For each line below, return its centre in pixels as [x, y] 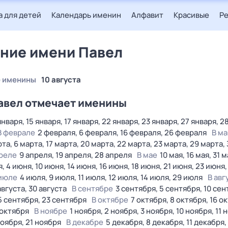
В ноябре [51, 211]
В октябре [110, 200]
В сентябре [92, 189]
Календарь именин [86, 15]
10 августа [61, 80]
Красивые [191, 15]
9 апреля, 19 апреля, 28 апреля [76, 155]
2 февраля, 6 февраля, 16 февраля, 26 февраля [122, 133]
